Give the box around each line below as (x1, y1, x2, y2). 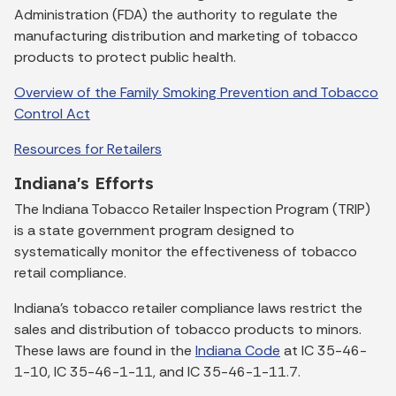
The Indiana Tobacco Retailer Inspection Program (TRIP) (14, 199, 370, 218)
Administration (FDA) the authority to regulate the (14, 4, 338, 24)
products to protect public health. (14, 47, 236, 66)
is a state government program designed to (14, 220, 294, 240)
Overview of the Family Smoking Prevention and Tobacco (14, 82, 378, 102)
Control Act (14, 103, 90, 123)
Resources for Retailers (14, 139, 162, 158)
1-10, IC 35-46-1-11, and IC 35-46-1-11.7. (14, 362, 301, 381)
